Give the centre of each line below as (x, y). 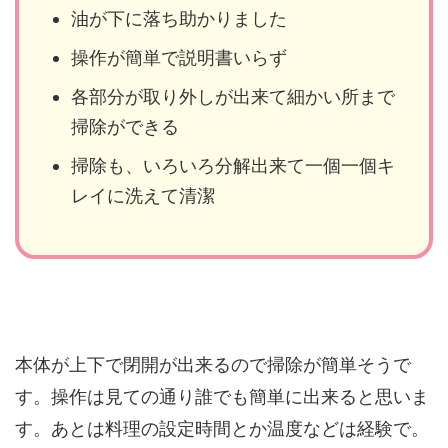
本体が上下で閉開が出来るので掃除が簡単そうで (213, 365)
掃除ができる (125, 126)
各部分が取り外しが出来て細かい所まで (233, 96)
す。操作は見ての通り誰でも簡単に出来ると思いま (222, 397)
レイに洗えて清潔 (143, 195)
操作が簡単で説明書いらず (179, 57)
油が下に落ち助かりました (179, 18)
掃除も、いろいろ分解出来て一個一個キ (233, 165)
